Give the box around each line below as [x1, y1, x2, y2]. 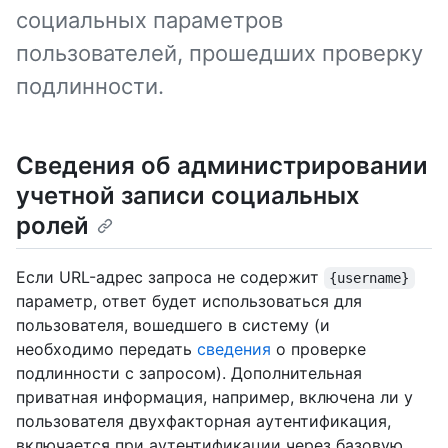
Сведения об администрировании [16, 151, 428, 180]
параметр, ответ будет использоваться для [16, 291, 362, 312]
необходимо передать [16, 339, 197, 360]
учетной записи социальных [16, 181, 360, 210]
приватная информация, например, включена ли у [16, 387, 413, 408]
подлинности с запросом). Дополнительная [16, 363, 362, 384]
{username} [329, 270, 410, 287]
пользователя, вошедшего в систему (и [16, 315, 330, 336]
